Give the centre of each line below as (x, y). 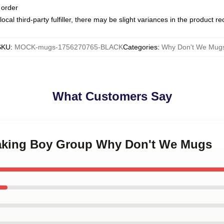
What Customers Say (112, 96)
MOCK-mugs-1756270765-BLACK (68, 47)
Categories (140, 47)
